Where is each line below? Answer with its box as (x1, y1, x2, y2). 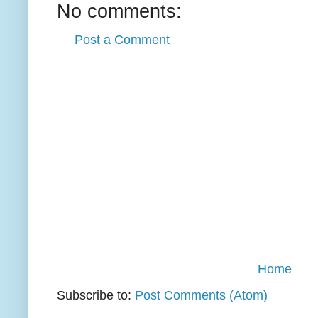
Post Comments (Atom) (135, 288, 268, 303)
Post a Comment (75, 33, 170, 48)
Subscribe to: (57, 288, 135, 303)
